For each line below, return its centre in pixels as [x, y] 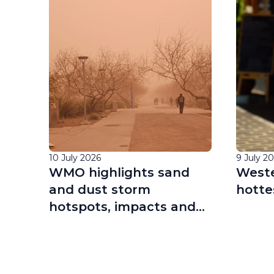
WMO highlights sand [119, 172]
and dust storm [100, 190]
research [78, 224]
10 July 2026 [75, 158]
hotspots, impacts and [122, 207]
